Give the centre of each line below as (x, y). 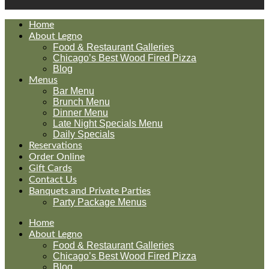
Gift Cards (50, 168)
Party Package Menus (100, 202)
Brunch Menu (81, 102)
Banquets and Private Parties (90, 191)
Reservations (56, 145)
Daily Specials (84, 134)
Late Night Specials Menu (108, 123)
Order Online (57, 157)
